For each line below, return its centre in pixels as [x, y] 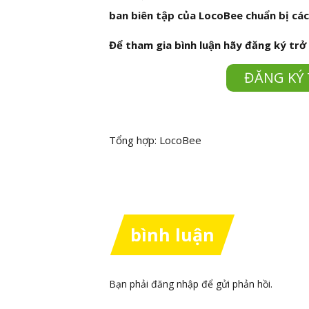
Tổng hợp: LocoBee [155, 140]
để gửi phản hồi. [236, 284]
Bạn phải [130, 284]
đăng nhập [175, 284]
